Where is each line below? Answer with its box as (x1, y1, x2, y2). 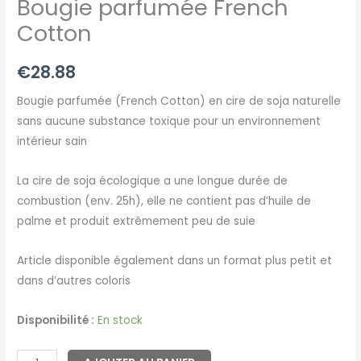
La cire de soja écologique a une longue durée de (17, 173, 288, 189)
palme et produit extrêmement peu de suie (17, 214, 256, 230)
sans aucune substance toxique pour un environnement (17, 114, 322, 130)
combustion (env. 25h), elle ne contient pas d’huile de (17, 193, 312, 210)
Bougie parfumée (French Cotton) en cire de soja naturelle (17, 93, 342, 110)
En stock (98, 313, 143, 329)
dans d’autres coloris (17, 273, 131, 289)
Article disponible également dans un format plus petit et (17, 253, 333, 269)
